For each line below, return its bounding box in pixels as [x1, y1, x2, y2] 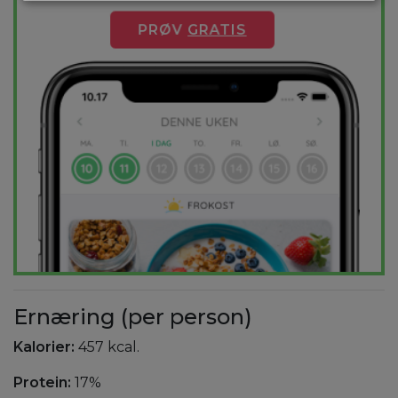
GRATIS [187, 20, 245, 38]
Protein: [13, 374, 71, 392]
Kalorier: [13, 338, 75, 356]
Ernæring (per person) [13, 304, 252, 330]
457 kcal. [75, 338, 139, 356]
